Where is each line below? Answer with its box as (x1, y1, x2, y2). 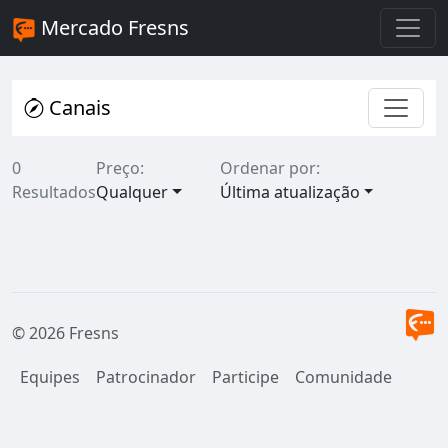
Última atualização (219, 181, 360, 203)
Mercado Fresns (36, 14, 189, 41)
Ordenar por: (219, 157, 320, 179)
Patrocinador (96, 366, 196, 388)
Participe (212, 366, 279, 388)
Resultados (12, 181, 96, 203)
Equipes (20, 366, 80, 388)
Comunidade (295, 366, 392, 388)
